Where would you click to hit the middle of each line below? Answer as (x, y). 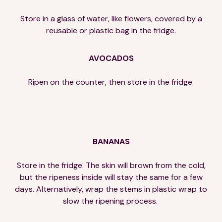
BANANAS (111, 141)
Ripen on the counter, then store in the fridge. (111, 82)
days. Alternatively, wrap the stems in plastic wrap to (111, 189)
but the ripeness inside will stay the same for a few (111, 177)
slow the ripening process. (111, 201)
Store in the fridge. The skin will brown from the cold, (111, 165)
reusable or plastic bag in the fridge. (111, 30)
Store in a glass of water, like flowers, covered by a (111, 18)
